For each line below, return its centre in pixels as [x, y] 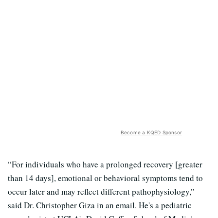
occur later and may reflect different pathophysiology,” [101, 191]
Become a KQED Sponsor [151, 132]
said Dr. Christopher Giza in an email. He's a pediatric [100, 205]
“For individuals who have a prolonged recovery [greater [105, 164]
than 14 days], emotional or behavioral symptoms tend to [105, 178]
